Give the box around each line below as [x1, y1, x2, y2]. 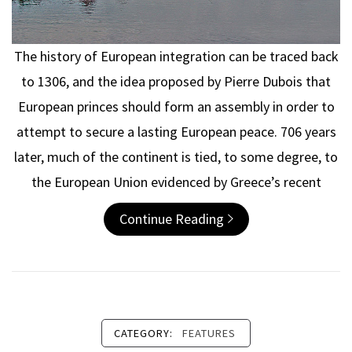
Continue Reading [119, 209, 224, 228]
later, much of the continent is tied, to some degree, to [14, 147, 338, 166]
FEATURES [182, 325, 236, 340]
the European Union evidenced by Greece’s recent [31, 172, 321, 191]
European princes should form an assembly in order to [17, 97, 335, 115]
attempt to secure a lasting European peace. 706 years [16, 122, 336, 141]
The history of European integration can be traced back [13, 46, 339, 65]
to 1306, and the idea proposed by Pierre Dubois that [21, 71, 331, 90]
